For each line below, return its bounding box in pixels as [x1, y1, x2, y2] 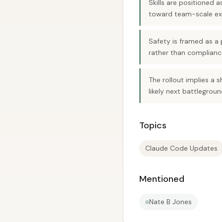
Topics [139, 119, 166, 131]
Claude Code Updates [145, 144, 218, 153]
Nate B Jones [149, 197, 192, 206]
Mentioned [139, 173, 184, 185]
